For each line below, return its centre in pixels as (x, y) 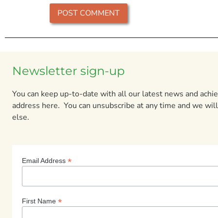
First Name (40, 201)
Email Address (45, 161)
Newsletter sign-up (68, 71)
